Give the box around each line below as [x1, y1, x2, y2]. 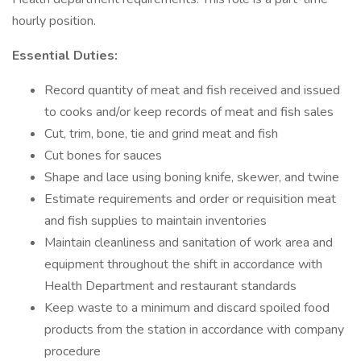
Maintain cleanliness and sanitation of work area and [44, 234, 333, 251]
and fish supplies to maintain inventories [44, 212, 267, 230]
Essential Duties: [12, 47, 118, 64]
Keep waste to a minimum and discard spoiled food [44, 299, 330, 317]
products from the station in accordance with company [44, 321, 344, 338]
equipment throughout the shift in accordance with [44, 255, 322, 273]
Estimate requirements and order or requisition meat [44, 190, 336, 208]
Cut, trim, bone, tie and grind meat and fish [44, 125, 278, 143]
